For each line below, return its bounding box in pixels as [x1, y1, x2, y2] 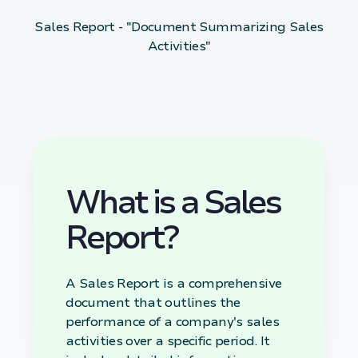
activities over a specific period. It [66, 332, 270, 350]
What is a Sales [66, 181, 280, 225]
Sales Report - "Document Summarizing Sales [34, 18, 324, 36]
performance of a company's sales [66, 312, 279, 331]
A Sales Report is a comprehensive [66, 274, 282, 292]
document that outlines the [66, 293, 241, 312]
